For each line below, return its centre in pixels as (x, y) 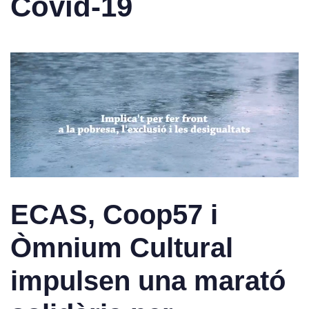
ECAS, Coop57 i (114, 214)
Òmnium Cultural (122, 247)
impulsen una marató (148, 280)
